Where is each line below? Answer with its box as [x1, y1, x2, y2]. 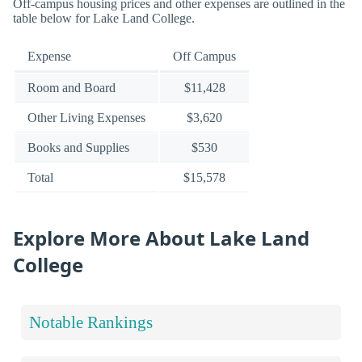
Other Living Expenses [27, 111, 145, 125]
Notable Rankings [29, 312, 153, 331]
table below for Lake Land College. [13, 11, 195, 25]
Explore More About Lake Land [13, 225, 309, 252]
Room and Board [27, 81, 116, 95]
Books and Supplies [27, 141, 129, 155]
